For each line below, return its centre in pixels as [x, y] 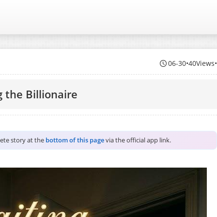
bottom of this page [75, 140]
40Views [202, 63]
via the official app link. [138, 140]
